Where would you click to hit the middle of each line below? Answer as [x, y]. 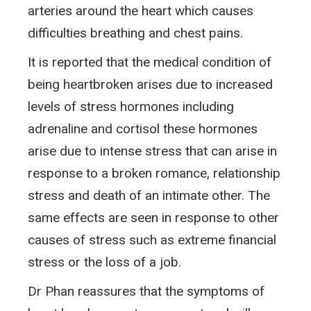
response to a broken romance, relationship [154, 173]
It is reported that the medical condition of [150, 62]
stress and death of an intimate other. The [149, 195]
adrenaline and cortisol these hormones [143, 128]
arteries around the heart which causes [141, 10]
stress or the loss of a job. [104, 262]
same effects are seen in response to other [153, 217]
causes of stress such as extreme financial [152, 239]
